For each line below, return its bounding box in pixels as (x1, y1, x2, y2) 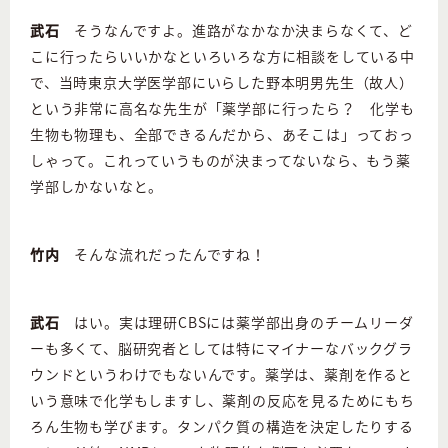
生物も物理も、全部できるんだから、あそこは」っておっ (30, 123, 414, 144)
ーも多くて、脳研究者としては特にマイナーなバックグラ (30, 337, 413, 358)
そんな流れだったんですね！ (59, 243, 266, 264)
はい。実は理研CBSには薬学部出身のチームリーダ (59, 311, 414, 332)
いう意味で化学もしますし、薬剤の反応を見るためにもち (30, 389, 415, 410)
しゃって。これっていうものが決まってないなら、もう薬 (30, 149, 411, 170)
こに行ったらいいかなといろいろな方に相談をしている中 (30, 45, 415, 66)
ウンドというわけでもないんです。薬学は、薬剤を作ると (30, 363, 413, 384)
